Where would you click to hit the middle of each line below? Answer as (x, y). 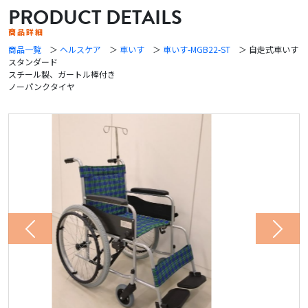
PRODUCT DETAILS (95, 18)
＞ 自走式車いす (264, 49)
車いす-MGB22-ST (197, 49)
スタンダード (37, 62)
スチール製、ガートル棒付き (62, 74)
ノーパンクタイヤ (42, 86)
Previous (52, 236)
